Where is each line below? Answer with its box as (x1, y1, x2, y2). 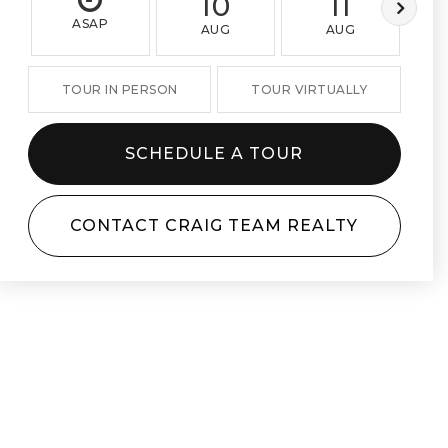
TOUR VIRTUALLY (251, 82, 368, 97)
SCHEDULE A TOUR (125, 144, 304, 163)
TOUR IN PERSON (61, 82, 178, 97)
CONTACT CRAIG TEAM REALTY (70, 216, 359, 235)
